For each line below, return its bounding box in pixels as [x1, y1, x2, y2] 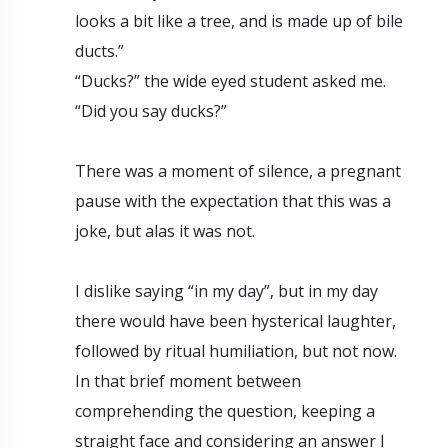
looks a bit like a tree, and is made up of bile [75, 9, 403, 32]
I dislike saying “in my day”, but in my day [75, 279, 378, 302]
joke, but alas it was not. [75, 219, 259, 242]
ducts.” [75, 39, 128, 62]
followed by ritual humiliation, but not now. [75, 339, 397, 362]
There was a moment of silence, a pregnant [75, 159, 401, 182]
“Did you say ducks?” [75, 99, 227, 122]
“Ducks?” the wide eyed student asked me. [75, 69, 386, 92]
